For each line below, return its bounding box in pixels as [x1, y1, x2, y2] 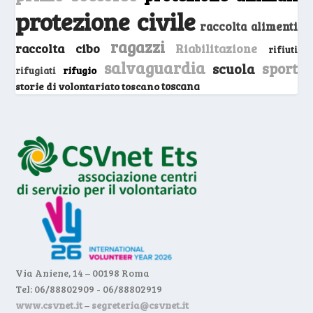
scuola [212, 59, 255, 78]
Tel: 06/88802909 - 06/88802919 [15, 282, 163, 296]
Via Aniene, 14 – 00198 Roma [15, 265, 150, 279]
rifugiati [15, 64, 57, 77]
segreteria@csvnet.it [92, 298, 189, 312]
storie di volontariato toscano [15, 79, 160, 93]
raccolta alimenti [199, 17, 298, 34]
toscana [161, 79, 201, 93]
